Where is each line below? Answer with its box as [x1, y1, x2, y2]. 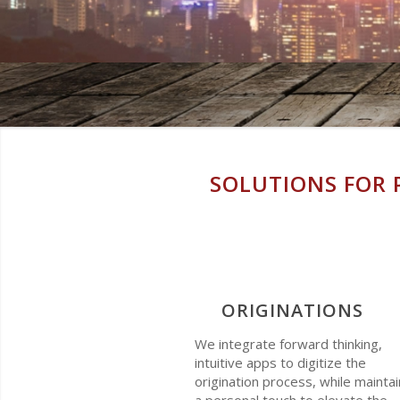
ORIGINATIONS [221, 298, 363, 322]
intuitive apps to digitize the [195, 354, 366, 371]
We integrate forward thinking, [195, 335, 382, 353]
